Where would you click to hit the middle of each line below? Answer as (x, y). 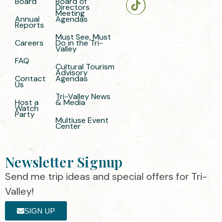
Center (68, 126)
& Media (70, 103)
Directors (72, 7)
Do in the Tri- (79, 43)
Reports (29, 25)
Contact (30, 79)
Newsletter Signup (64, 162)
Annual (27, 19)
